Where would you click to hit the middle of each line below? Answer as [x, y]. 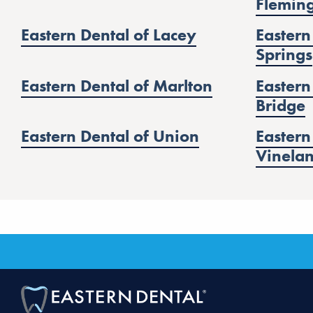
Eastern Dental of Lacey [109, 35]
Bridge [280, 105]
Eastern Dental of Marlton [117, 85]
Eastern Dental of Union [110, 136]
